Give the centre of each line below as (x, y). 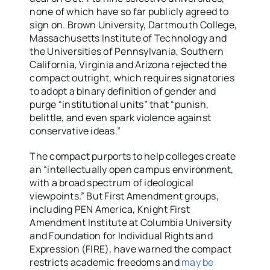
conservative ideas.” (75, 131)
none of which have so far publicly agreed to (129, 12)
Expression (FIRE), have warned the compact (131, 249)
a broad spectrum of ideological (123, 183)
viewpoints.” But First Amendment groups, (124, 196)
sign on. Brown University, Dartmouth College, (133, 25)
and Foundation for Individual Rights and (121, 236)
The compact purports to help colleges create (133, 156)
